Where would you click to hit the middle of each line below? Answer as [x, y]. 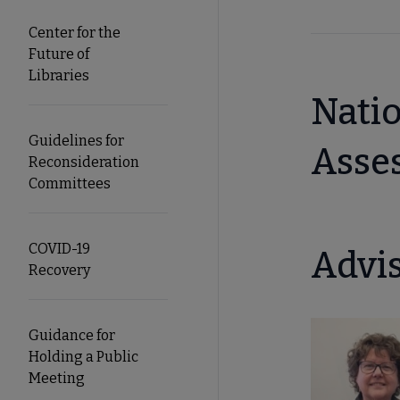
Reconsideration [84, 162]
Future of [59, 54]
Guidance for [72, 335]
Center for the [75, 32]
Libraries [59, 75]
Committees [70, 183]
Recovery [59, 270]
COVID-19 [59, 248]
